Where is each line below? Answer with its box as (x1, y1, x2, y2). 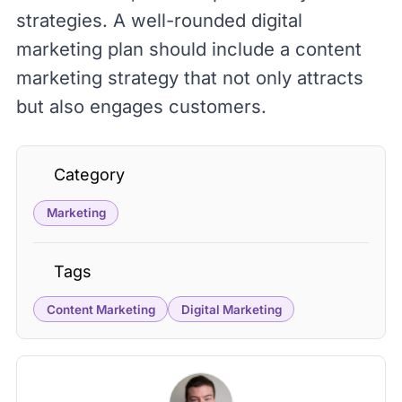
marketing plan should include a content (16, 38, 362, 60)
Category (53, 165, 125, 184)
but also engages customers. (16, 95, 267, 118)
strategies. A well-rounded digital (16, 9, 302, 31)
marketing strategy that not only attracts (16, 66, 363, 89)
